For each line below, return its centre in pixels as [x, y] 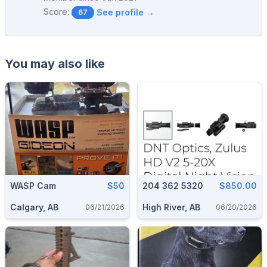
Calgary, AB [34, 207]
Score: [56, 12]
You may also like [55, 64]
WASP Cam [33, 186]
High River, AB [171, 207]
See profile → [125, 12]
